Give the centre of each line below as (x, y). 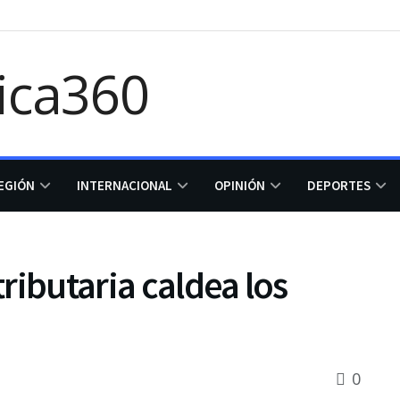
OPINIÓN (240, 185)
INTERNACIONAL (125, 185)
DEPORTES (339, 185)
